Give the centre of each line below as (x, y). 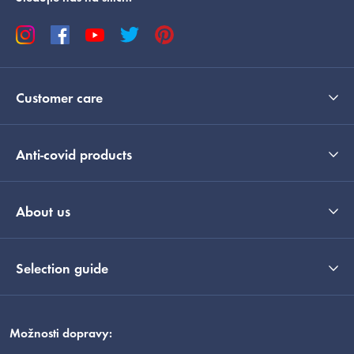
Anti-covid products (74, 157)
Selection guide (62, 271)
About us (43, 214)
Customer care (59, 100)
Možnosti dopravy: (61, 335)
